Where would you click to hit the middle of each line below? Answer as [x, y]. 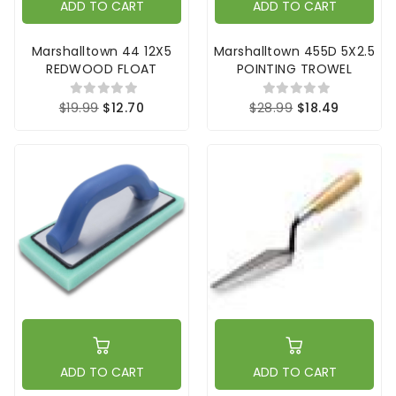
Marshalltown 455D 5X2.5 [294, 52]
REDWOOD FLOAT [102, 69]
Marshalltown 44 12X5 [102, 52]
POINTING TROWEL [294, 69]
